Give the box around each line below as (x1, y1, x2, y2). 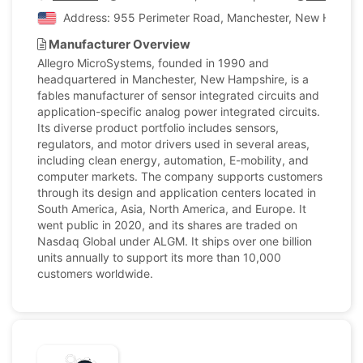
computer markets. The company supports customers (37, 169, 322, 183)
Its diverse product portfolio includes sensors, (37, 121, 279, 135)
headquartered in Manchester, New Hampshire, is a (37, 72, 309, 86)
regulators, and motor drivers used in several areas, (37, 137, 310, 151)
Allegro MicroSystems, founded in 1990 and (37, 56, 269, 70)
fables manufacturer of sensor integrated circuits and (37, 88, 319, 102)
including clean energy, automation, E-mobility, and (37, 153, 309, 167)
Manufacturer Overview (46, 36, 190, 52)
